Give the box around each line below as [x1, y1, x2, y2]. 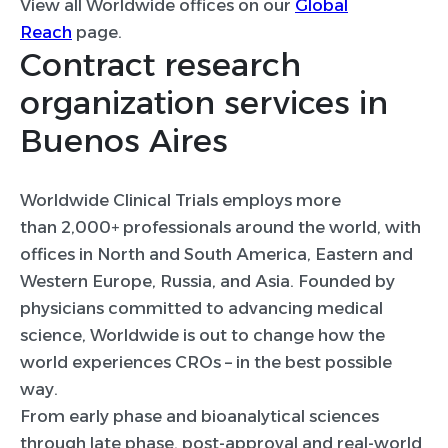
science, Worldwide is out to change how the [20, 325, 385, 345]
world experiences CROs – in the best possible [20, 352, 392, 372]
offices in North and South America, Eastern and [20, 244, 413, 264]
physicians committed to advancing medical [20, 298, 383, 318]
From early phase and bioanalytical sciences [20, 406, 379, 426]
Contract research [20, 45, 301, 84]
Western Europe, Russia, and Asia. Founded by [20, 271, 395, 291]
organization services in [20, 83, 388, 122]
